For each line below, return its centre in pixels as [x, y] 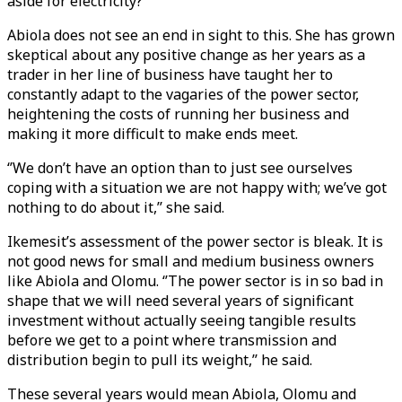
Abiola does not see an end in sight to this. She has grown [201, 35]
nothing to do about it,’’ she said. [116, 207]
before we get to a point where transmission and [172, 340]
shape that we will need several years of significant [180, 301]
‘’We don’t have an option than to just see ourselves [180, 168]
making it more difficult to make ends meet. [153, 134]
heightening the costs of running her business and [178, 114]
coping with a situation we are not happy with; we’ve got [197, 188]
